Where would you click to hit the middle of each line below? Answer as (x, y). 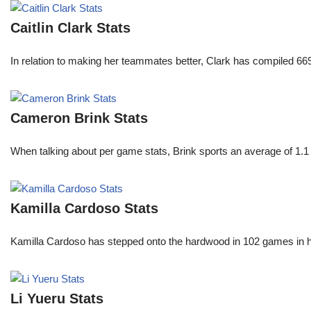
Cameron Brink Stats (79, 118)
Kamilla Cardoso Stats (84, 209)
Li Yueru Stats (57, 299)
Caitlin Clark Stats (70, 28)
